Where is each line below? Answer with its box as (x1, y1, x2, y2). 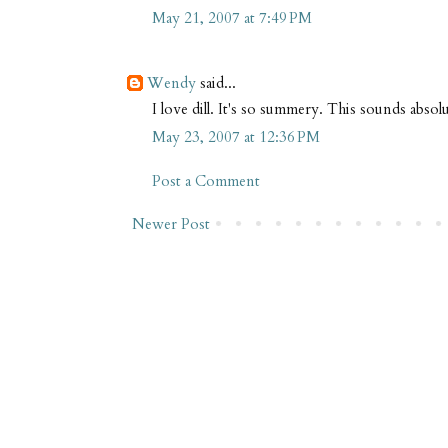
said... (196, 73, 236, 94)
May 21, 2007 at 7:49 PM (152, 8, 312, 29)
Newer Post (132, 214, 210, 235)
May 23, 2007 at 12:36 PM (152, 127, 320, 148)
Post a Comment (152, 170, 260, 191)
